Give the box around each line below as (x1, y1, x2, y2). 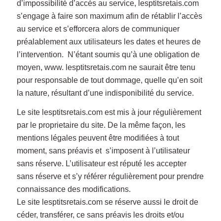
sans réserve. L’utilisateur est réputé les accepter (16, 159, 186, 168)
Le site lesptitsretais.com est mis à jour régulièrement (16, 108, 201, 117)
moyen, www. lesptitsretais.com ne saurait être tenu (16, 63, 195, 72)
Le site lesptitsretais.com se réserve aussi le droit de (16, 198, 198, 207)
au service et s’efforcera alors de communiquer (16, 24, 180, 33)
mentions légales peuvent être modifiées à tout (16, 134, 179, 143)
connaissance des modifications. (16, 185, 131, 194)
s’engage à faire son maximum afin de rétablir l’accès (16, 11, 202, 20)
